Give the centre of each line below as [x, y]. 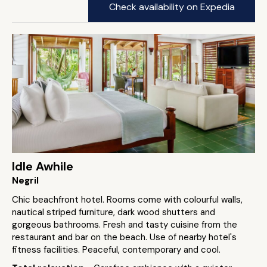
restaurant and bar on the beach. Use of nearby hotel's [124, 237]
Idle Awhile [43, 166]
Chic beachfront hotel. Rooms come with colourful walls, [127, 200]
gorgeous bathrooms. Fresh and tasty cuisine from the [125, 225]
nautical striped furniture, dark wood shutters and [114, 212]
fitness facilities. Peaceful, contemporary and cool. [116, 250]
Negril [25, 181]
